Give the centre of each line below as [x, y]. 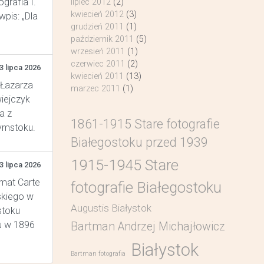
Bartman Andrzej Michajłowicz [148, 227]
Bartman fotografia [98, 254]
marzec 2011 [95, 89]
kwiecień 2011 [97, 76]
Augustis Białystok [111, 208]
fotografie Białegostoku [146, 187]
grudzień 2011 [97, 27]
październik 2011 [102, 39]
